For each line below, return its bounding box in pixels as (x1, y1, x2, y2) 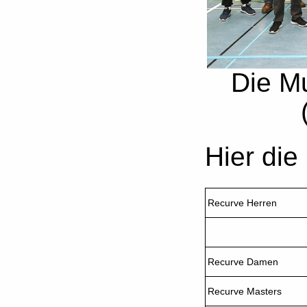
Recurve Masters (208, 286, 282, 297)
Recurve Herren (208, 197, 278, 209)
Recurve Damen (208, 256, 279, 268)
